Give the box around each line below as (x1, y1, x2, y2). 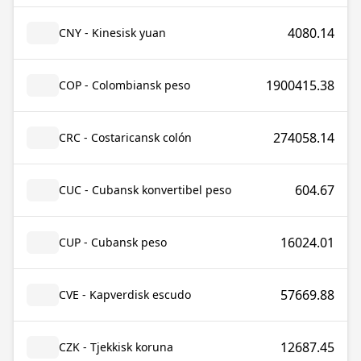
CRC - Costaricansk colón (59, 130, 192, 145)
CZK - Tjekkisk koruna (59, 339, 173, 355)
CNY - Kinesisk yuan (59, 25, 166, 40)
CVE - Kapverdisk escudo (59, 287, 191, 302)
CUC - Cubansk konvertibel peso (59, 182, 231, 197)
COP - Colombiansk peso (59, 77, 190, 93)
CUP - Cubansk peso (59, 234, 167, 250)
